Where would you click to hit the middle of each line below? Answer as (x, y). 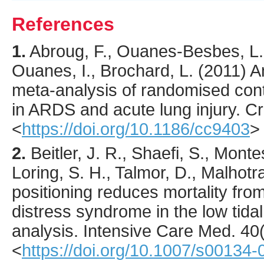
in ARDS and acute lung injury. (128, 109)
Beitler (54, 153)
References (63, 24)
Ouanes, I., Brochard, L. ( (108, 70)
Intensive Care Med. (159, 231)
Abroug (57, 51)
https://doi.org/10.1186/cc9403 (136, 129)
